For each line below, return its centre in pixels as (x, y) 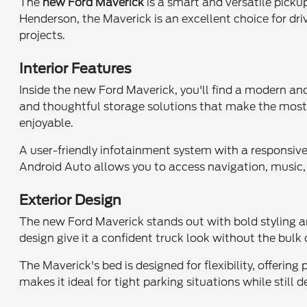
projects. (42, 35)
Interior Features (76, 69)
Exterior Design (71, 200)
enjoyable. (47, 123)
